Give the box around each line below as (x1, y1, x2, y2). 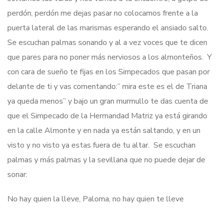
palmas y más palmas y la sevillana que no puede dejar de (7, 154, 205, 165)
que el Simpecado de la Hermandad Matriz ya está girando (7, 110, 207, 121)
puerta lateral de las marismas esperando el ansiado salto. (7, 22, 208, 33)
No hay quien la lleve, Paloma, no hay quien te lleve (7, 193, 184, 204)
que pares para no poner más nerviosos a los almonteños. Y (7, 51, 212, 63)
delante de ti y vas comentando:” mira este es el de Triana (7, 81, 207, 92)
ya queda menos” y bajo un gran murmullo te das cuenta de (7, 95, 208, 107)
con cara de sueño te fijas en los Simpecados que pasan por (7, 66, 210, 77)
